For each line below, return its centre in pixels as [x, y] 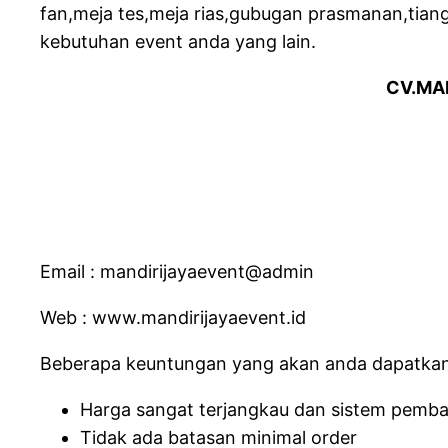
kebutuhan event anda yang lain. [178, 41]
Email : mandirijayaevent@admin [177, 271]
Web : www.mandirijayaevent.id [173, 317]
